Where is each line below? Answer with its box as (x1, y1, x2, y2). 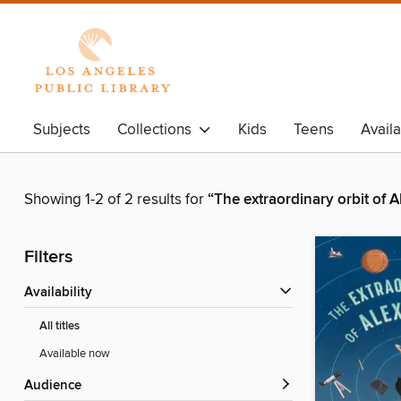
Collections (117, 120, 199, 140)
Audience (33, 378, 81, 395)
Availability (33, 285, 92, 302)
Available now (39, 346, 110, 362)
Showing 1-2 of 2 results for (24, 190, 208, 210)
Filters (24, 246, 73, 269)
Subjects (33, 120, 90, 140)
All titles (39, 319, 80, 335)
